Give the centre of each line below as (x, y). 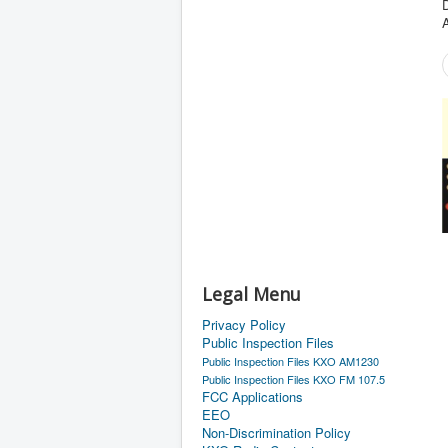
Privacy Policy (244, 324)
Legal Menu (251, 294)
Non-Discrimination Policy (276, 432)
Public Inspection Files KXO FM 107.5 (293, 379)
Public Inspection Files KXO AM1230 (290, 361)
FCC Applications (252, 396)
